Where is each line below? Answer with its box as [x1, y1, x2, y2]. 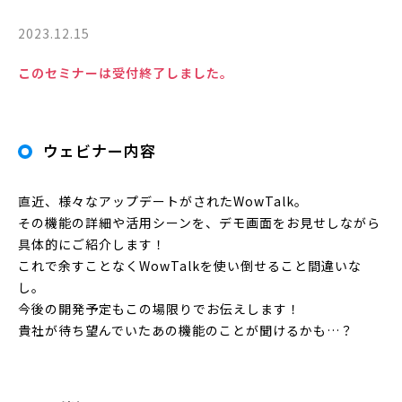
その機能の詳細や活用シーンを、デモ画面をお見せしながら [18, 213, 380, 232]
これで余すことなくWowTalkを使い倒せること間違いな [18, 256, 362, 275]
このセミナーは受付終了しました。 [18, 63, 233, 82]
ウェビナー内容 [43, 138, 156, 162]
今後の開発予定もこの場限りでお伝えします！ [18, 299, 301, 318]
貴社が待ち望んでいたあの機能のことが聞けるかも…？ [18, 320, 354, 339]
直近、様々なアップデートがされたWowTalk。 [18, 191, 308, 210]
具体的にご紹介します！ [18, 234, 166, 253]
